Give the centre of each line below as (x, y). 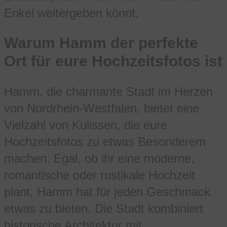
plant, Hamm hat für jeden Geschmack (107, 192)
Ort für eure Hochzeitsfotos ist (113, 61)
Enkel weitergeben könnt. (71, 13)
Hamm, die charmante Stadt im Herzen (108, 92)
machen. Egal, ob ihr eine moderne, (99, 159)
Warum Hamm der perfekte (101, 43)
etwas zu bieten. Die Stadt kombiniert (104, 209)
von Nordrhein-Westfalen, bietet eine (102, 108)
